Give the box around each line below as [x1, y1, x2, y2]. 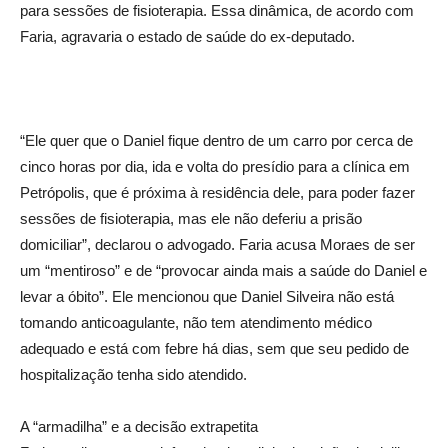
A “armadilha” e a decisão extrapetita [20, 418, 258, 436]
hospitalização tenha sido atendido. [20, 366, 247, 384]
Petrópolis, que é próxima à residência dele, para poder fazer [20, 184, 415, 202]
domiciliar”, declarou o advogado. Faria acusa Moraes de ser [20, 236, 415, 254]
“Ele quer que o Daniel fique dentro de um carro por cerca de [20, 132, 413, 150]
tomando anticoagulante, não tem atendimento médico [20, 314, 372, 332]
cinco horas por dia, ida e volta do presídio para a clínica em [20, 158, 410, 176]
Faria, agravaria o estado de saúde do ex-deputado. [20, 28, 355, 46]
